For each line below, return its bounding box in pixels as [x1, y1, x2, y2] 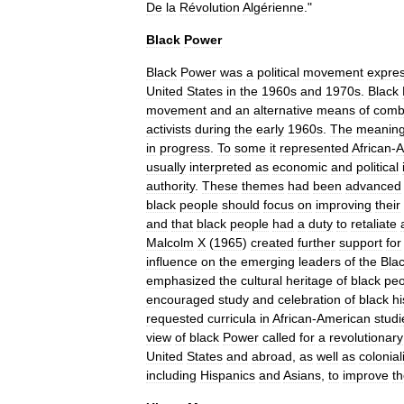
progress [160, 141, 210, 155]
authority [146, 179, 195, 193]
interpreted [189, 160, 252, 174]
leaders [298, 254, 341, 269]
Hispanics [200, 368, 255, 382]
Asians [283, 368, 321, 382]
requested [146, 311, 204, 326]
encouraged [146, 292, 215, 307]
